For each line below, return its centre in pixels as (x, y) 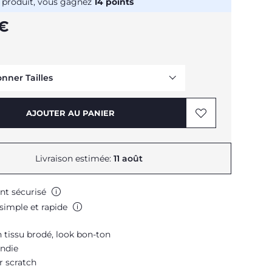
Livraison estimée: (74, 158)
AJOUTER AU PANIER (70, 113)
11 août (128, 158)
